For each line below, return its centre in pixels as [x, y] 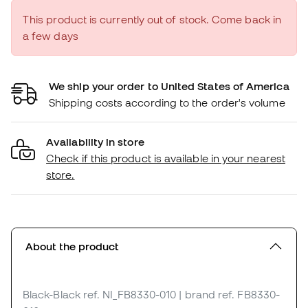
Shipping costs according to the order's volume [167, 103]
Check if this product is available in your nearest [166, 158]
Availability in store [95, 142]
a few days [51, 36]
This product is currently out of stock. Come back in [152, 20]
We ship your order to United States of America [169, 86]
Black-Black [52, 295]
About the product [72, 246]
